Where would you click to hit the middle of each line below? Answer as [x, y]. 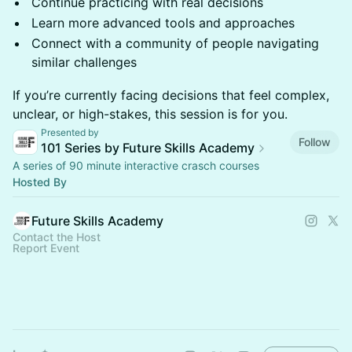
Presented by [70, 132]
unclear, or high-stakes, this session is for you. [150, 114]
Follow [315, 141]
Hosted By [40, 182]
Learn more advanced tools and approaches [163, 23]
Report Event [46, 248]
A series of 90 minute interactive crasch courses [136, 165]
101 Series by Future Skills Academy [148, 148]
